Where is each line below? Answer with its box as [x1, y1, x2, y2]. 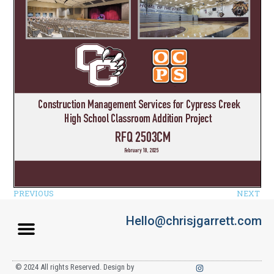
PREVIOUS [13, 188, 54, 199]
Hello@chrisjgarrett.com [125, 213, 262, 229]
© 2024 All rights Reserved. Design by [15, 262, 134, 272]
